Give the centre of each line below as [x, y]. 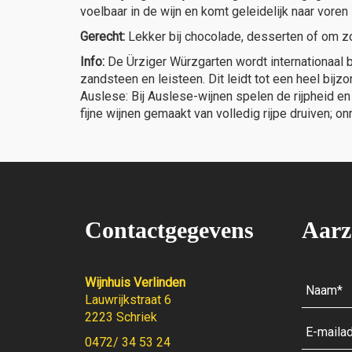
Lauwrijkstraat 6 [128, 299]
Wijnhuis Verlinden [135, 282]
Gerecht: [103, 36]
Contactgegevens [169, 229]
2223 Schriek [121, 317]
